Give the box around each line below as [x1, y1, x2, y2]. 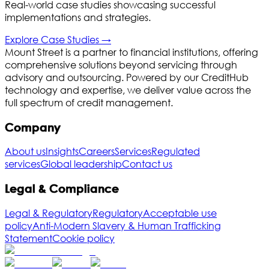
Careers [79, 145, 115, 158]
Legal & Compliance [5, 181, 119, 195]
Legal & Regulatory [5, 206, 92, 219]
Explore [5, 32, 41, 46]
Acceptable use [143, 206, 217, 219]
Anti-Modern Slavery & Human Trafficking [32, 219, 221, 232]
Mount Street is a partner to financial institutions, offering [5, 45, 258, 58]
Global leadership [40, 157, 122, 171]
